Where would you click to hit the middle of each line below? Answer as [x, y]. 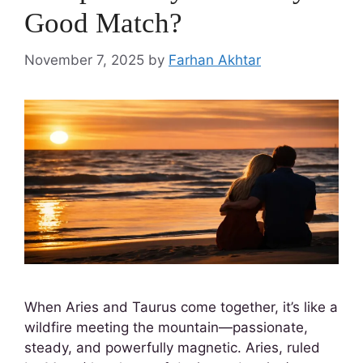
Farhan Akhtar [215, 60]
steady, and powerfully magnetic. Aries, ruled [172, 347]
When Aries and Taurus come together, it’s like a [181, 307]
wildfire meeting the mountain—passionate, [166, 327]
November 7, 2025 [84, 60]
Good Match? [103, 23]
